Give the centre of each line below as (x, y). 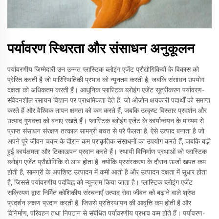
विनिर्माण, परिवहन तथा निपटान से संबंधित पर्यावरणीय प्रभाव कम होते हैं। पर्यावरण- (106, 213)
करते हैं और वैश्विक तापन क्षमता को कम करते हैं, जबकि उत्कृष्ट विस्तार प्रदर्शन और (107, 111)
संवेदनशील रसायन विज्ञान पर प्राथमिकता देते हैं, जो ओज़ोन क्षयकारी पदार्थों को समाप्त (109, 100)
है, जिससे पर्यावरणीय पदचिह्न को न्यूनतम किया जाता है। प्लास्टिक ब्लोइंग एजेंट (100, 183)
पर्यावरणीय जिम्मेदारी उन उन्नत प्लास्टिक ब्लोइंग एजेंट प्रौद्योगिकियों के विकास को (103, 70)
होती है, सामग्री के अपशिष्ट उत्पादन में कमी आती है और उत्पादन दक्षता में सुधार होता (107, 172)
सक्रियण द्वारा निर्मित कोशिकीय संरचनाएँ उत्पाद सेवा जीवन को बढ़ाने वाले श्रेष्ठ (101, 193)
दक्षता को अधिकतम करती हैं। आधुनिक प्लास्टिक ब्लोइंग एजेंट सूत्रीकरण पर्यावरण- (106, 90)
